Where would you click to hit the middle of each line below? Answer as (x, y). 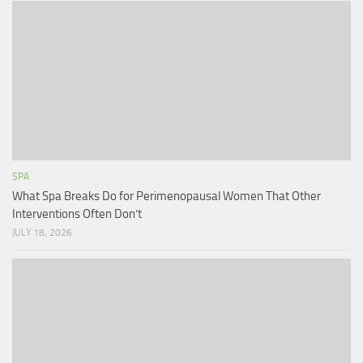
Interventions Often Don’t (77, 214)
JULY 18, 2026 (42, 233)
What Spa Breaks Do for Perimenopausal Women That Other (167, 196)
